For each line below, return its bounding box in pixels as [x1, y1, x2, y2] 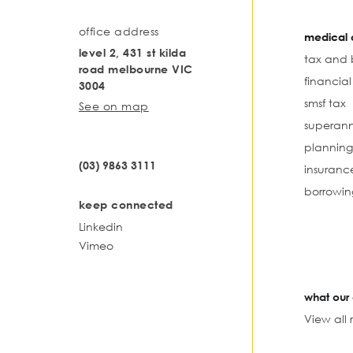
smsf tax [304, 95, 346, 110]
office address [79, 24, 159, 38]
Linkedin [79, 219, 123, 233]
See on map [79, 98, 149, 113]
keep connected [79, 197, 173, 211]
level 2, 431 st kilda [79, 45, 187, 59]
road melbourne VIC [79, 61, 193, 76]
